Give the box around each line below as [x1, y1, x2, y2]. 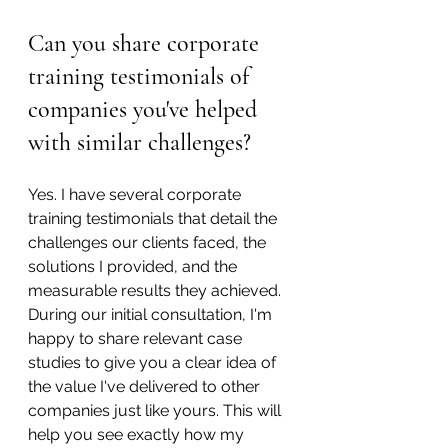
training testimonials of [28, 61, 255, 91]
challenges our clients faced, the [28, 232, 270, 252]
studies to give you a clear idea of [28, 352, 280, 372]
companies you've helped [28, 94, 263, 124]
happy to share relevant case [28, 328, 246, 348]
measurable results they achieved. [28, 280, 285, 300]
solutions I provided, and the [28, 256, 241, 276]
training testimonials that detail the [28, 208, 281, 228]
